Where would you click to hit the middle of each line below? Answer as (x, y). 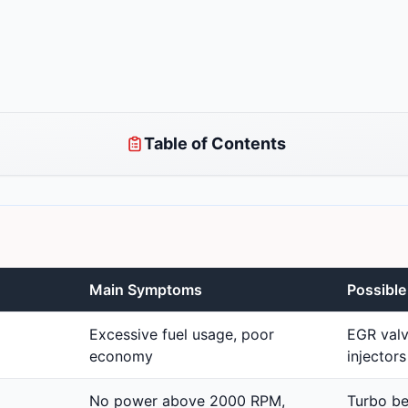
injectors (377, 357)
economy (121, 357)
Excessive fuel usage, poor (182, 335)
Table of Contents (215, 144)
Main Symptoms (146, 290)
